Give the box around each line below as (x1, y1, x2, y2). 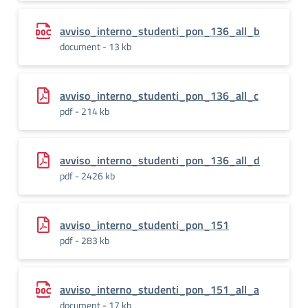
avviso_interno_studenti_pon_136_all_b (60, 23, 260, 39)
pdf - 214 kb (60, 104, 109, 118)
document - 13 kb (60, 39, 131, 54)
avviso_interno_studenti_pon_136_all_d (60, 152, 260, 168)
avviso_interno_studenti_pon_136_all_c (60, 87, 258, 104)
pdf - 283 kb (60, 233, 109, 247)
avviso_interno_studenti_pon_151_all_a (60, 281, 259, 298)
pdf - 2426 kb (60, 168, 115, 183)
